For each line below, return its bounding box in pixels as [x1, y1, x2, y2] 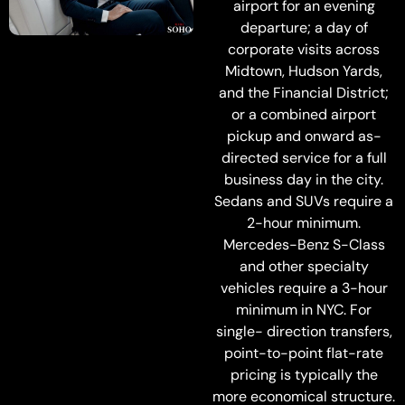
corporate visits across [228, 40, 380, 59]
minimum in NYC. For [236, 300, 372, 319]
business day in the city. [224, 170, 383, 189]
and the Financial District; [219, 83, 389, 102]
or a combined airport [231, 105, 376, 124]
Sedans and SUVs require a [214, 192, 393, 211]
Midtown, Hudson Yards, [225, 61, 382, 80]
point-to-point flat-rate [224, 344, 383, 363]
